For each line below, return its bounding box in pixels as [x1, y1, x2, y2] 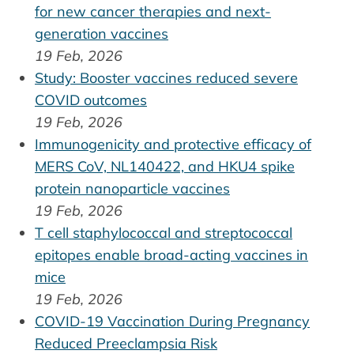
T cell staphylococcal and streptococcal [35, 224, 292, 243]
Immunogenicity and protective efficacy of [35, 135, 311, 154]
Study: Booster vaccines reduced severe [35, 69, 298, 88]
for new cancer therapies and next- [35, 2, 271, 21]
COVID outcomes [35, 91, 147, 110]
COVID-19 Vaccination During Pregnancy [35, 312, 310, 331]
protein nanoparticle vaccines [35, 179, 230, 198]
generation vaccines [35, 24, 168, 43]
